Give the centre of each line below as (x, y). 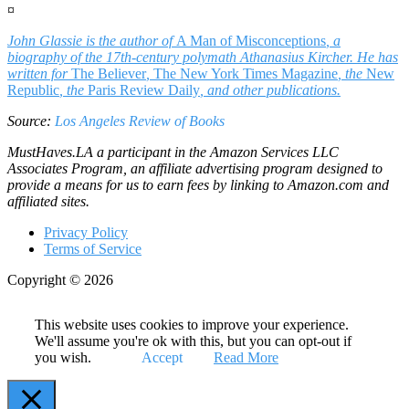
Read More (246, 358)
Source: (31, 121)
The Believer (109, 74)
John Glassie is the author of (92, 41)
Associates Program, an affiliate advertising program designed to (195, 169)
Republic (33, 90)
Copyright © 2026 (60, 280)
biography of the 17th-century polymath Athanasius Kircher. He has (203, 58)
